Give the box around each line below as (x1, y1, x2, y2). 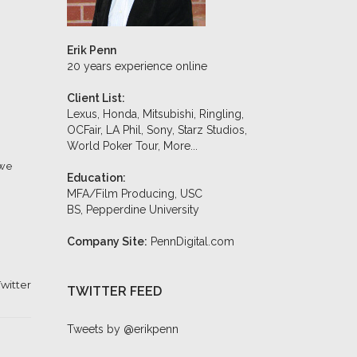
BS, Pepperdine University (66, 203, 199, 216)
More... (163, 139, 198, 152)
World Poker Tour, (66, 139, 163, 152)
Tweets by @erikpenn (66, 323, 178, 335)
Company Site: (66, 235, 147, 248)
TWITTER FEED (66, 284, 162, 299)
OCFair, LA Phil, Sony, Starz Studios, (66, 124, 247, 136)
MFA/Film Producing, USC (66, 187, 202, 200)
